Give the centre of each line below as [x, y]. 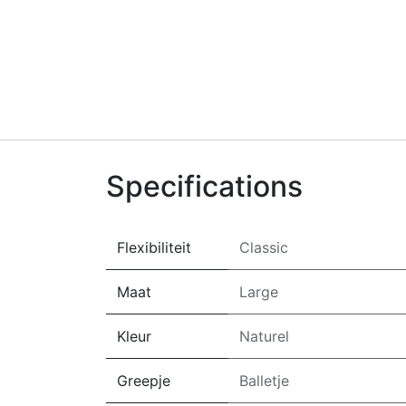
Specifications [204, 186]
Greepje [144, 381]
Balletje [264, 381]
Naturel [264, 336]
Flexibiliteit [154, 247]
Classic [264, 247]
